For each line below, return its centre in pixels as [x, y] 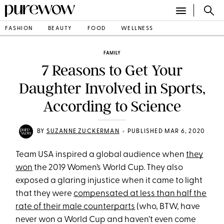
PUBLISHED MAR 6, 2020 [166, 131]
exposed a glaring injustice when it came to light [109, 181]
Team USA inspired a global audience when [101, 155]
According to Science [112, 106]
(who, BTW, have [168, 207]
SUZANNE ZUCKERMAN [83, 131]
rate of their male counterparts [75, 207]
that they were [45, 194]
